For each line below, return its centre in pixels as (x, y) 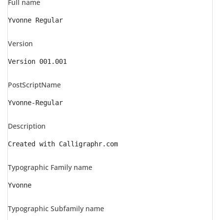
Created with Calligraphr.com (63, 144)
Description (27, 126)
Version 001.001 (37, 61)
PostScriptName (34, 85)
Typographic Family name (50, 167)
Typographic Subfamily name (56, 208)
